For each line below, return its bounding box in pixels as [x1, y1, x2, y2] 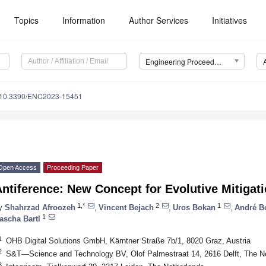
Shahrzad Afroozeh [5, 202, 75, 212]
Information [62, 14, 106, 26]
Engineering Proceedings [214, 56, 221, 67]
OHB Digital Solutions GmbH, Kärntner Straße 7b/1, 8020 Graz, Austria [5, 236, 251, 245]
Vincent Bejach [99, 202, 154, 212]
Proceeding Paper [47, 164, 99, 172]
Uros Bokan [173, 202, 216, 212]
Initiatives [212, 14, 248, 26]
